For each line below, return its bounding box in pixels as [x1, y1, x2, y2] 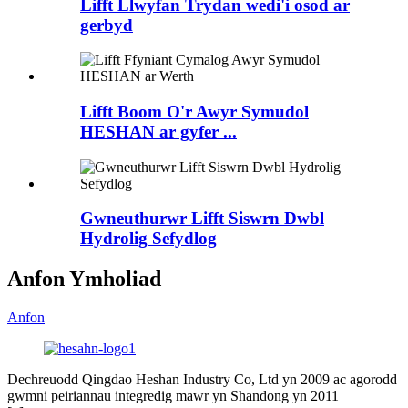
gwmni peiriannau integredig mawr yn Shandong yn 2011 [7, 388, 339, 404]
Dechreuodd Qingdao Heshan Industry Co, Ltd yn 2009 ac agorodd [7, 372, 397, 388]
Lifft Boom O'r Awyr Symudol [80, 101, 309, 121]
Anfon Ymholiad [7, 267, 161, 291]
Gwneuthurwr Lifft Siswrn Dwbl [80, 209, 324, 229]
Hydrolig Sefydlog [80, 229, 217, 249]
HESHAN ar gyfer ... [80, 121, 237, 141]
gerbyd [80, 15, 133, 35]
